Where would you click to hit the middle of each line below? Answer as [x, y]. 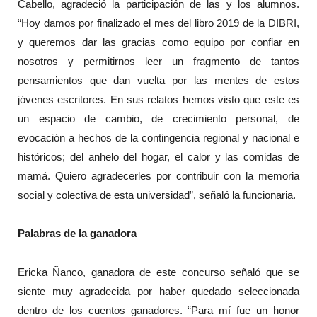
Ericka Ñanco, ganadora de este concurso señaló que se [158, 272]
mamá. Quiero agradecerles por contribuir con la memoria [158, 175]
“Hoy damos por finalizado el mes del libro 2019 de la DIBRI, [158, 23]
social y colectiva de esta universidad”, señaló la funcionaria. [156, 195]
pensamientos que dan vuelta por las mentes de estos [158, 80]
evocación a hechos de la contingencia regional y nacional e [158, 137]
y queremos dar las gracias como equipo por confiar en [158, 42]
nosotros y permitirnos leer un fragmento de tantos [158, 61]
